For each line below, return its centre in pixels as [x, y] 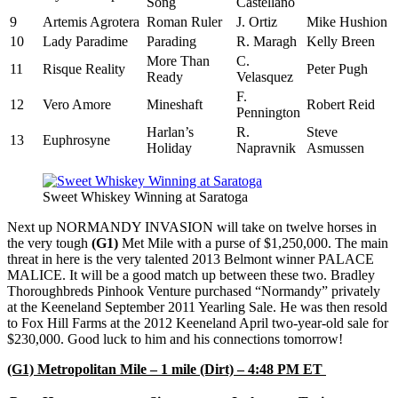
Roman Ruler [184, 22]
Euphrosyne [76, 140]
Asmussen [335, 148]
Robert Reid [341, 105]
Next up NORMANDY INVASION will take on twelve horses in [192, 227]
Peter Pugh [337, 69]
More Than [178, 61]
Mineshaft [175, 105]
